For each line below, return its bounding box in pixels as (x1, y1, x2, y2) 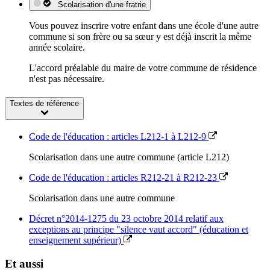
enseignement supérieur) (29, 234, 124, 245)
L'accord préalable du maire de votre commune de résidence (29, 63, 257, 74)
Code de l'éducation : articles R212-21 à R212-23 (29, 172, 219, 183)
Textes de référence (10, 99, 79, 108)
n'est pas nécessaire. (29, 74, 104, 84)
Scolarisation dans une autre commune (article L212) (29, 151, 229, 162)
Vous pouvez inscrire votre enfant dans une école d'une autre (29, 20, 259, 31)
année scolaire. (29, 42, 85, 53)
